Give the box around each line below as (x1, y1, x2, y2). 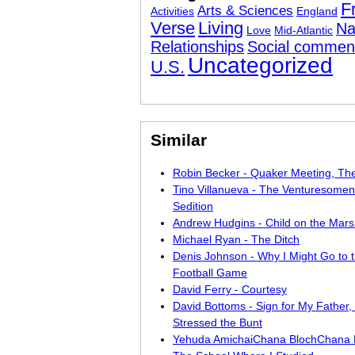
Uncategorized (188, 53, 333, 78)
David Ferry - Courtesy (173, 283, 287, 296)
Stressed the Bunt (173, 316, 262, 329)
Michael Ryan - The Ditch (173, 233, 300, 246)
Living (198, 18, 243, 38)
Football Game (173, 266, 247, 279)
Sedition (173, 200, 213, 212)
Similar (151, 131, 207, 149)
